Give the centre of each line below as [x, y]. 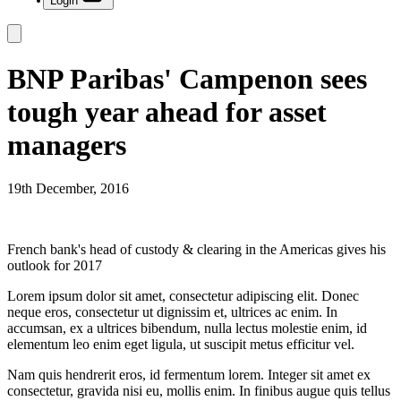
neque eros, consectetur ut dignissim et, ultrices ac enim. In [172, 312]
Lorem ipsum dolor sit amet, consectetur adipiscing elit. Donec [183, 296]
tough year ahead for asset [167, 111]
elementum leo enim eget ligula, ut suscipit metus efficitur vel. [181, 344]
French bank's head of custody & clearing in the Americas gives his [196, 249]
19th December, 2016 [68, 188]
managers [67, 145]
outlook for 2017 [55, 265]
